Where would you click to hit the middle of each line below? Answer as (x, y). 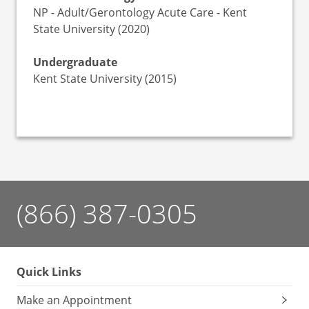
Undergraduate (75, 62)
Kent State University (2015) (105, 79)
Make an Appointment (74, 300)
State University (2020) (91, 29)
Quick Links (49, 272)
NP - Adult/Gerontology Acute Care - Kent (140, 12)
